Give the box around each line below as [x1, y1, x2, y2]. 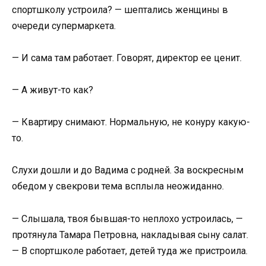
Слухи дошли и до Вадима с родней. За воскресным [12, 164, 243, 176]
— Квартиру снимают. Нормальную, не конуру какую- [12, 116, 250, 128]
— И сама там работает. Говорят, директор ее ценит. [12, 52, 242, 64]
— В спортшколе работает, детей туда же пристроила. [12, 245, 248, 256]
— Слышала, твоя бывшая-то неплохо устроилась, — [12, 213, 243, 224]
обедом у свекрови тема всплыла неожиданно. [12, 180, 224, 192]
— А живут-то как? [12, 84, 93, 96]
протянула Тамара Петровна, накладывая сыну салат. [12, 229, 248, 240]
